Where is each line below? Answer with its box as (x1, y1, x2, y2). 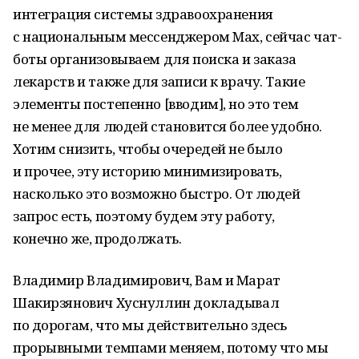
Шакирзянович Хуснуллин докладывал (13, 293, 280, 312)
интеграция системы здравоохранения (13, 5, 273, 23)
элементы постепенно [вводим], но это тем (13, 95, 299, 113)
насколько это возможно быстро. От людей (13, 184, 301, 203)
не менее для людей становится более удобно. (13, 117, 322, 135)
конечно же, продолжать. (13, 229, 182, 248)
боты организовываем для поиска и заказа (13, 50, 296, 68)
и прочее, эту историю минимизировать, (13, 162, 282, 180)
